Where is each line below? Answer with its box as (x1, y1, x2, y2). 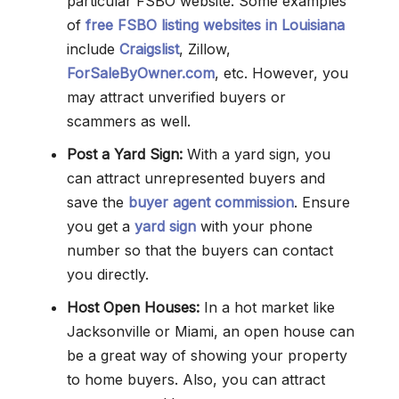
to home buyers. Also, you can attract (67, 370, 325, 389)
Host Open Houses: (67, 298, 199, 317)
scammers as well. (67, 112, 191, 131)
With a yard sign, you (183, 145, 330, 164)
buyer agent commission (128, 193, 294, 212)
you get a (67, 217, 134, 236)
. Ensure (294, 193, 350, 212)
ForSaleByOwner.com (67, 64, 215, 83)
